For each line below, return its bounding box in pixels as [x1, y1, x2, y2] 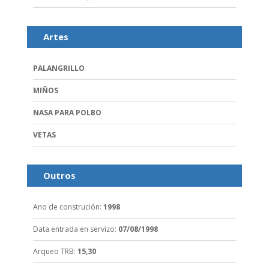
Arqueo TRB [32, 246, 74, 257]
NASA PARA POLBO [32, 107, 101, 118]
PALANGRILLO [32, 63, 85, 74]
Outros [43, 169, 76, 182]
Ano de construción [32, 202, 100, 213]
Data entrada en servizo [32, 224, 115, 235]
